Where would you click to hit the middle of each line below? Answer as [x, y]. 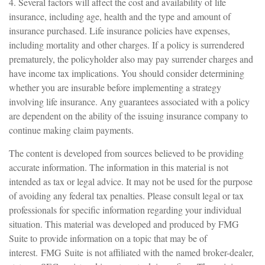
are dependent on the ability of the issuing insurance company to [128, 116]
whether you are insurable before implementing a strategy [115, 87]
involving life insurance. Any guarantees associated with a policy [129, 101]
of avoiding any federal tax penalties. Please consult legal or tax [126, 195]
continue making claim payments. [71, 130]
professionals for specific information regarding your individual [125, 210]
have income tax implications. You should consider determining [127, 73]
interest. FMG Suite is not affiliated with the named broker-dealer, [131, 252]
